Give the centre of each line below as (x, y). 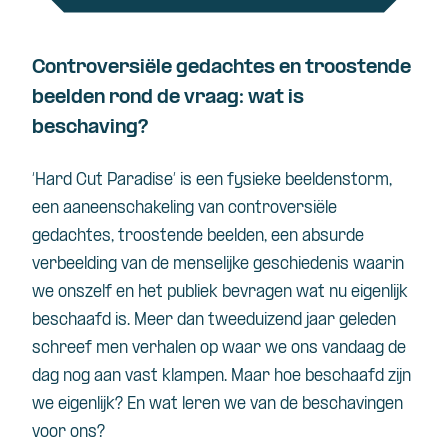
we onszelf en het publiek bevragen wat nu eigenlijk (220, 292)
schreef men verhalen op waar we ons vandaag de (219, 348)
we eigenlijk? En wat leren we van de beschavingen (217, 404)
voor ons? (68, 432)
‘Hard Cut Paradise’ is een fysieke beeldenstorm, (212, 180)
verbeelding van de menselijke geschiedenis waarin (218, 264)
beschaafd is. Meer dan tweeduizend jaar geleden (214, 320)
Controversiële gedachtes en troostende (221, 67)
